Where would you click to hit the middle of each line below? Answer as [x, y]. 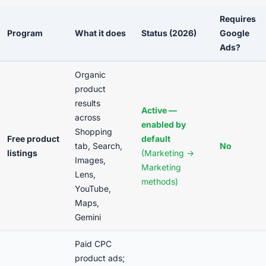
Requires [238, 19]
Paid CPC [93, 244]
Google [235, 33]
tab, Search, [99, 146]
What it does [100, 33]
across [88, 117]
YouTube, [93, 189]
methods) [160, 181]
